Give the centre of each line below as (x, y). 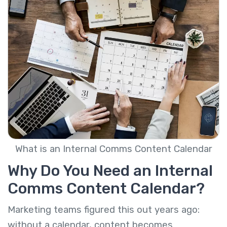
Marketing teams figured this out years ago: (104, 210)
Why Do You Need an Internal (110, 171)
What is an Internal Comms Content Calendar (113, 149)
